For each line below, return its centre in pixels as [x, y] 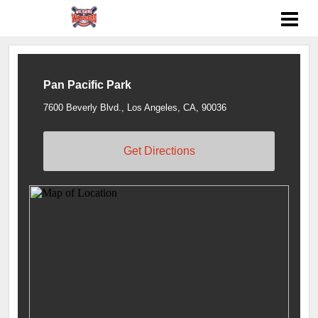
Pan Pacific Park [87, 85]
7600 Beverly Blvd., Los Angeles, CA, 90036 [135, 108]
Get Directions [159, 150]
